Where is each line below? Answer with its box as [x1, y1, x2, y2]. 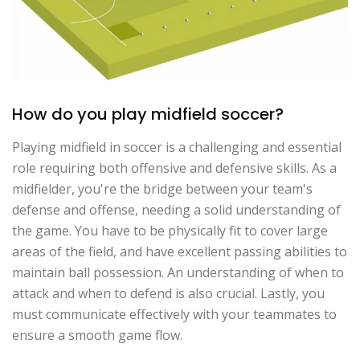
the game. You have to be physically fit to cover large [12, 221, 328, 239]
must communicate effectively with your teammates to [12, 305, 337, 323]
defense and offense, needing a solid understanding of [12, 200, 341, 219]
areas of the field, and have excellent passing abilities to [12, 242, 347, 260]
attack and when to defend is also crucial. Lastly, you [12, 284, 325, 302]
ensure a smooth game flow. [12, 325, 182, 344]
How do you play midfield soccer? [12, 102, 284, 125]
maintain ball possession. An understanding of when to [12, 263, 344, 281]
